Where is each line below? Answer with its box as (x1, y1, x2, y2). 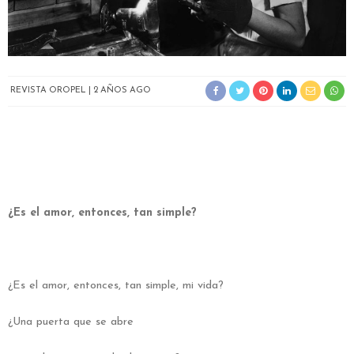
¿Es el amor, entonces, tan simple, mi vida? (8, 279, 224, 292)
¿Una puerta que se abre (8, 315, 134, 328)
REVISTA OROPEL (10, 86, 86, 96)
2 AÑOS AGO (93, 86, 151, 96)
